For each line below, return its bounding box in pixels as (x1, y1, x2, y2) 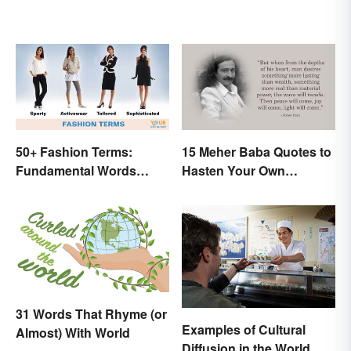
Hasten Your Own (182, 161, 285, 180)
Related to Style (16, 180, 109, 199)
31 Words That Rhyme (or (16, 304, 167, 323)
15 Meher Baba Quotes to (182, 143, 331, 161)
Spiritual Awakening (182, 180, 301, 199)
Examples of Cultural (182, 320, 306, 339)
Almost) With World (16, 323, 130, 342)
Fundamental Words (16, 161, 136, 180)
